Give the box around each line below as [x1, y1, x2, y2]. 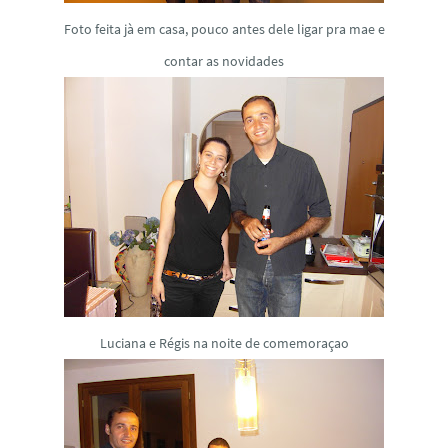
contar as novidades [164, 51, 284, 70]
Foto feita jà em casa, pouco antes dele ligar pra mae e [63, 19, 385, 38]
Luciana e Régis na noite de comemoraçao [99, 333, 349, 352]
